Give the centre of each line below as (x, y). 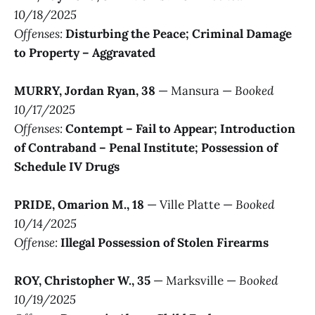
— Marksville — (195, 281)
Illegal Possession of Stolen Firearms (165, 242)
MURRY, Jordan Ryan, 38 (85, 90)
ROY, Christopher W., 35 (82, 281)
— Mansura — (195, 90)
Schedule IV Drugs (67, 166)
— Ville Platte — (190, 204)
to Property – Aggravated (85, 52)
